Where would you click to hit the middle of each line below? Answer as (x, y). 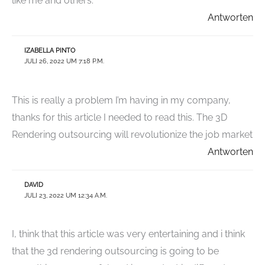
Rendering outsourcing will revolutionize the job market (132, 134)
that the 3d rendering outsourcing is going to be (115, 251)
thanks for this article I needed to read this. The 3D (119, 117)
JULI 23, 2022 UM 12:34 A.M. (65, 195)
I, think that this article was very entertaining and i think (128, 234)
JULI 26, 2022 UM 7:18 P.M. (64, 62)
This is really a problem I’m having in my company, (121, 100)
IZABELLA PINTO (49, 51)
